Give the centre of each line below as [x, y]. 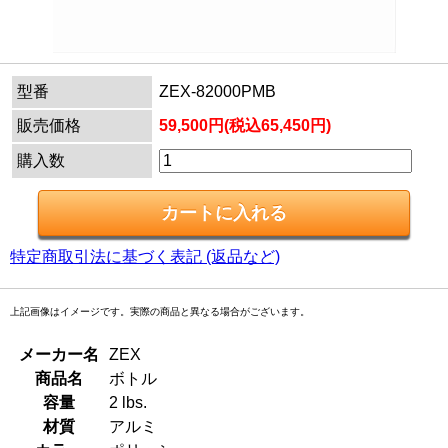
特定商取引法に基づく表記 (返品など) [145, 257]
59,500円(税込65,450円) [245, 126]
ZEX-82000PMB [217, 92]
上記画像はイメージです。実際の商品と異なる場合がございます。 [160, 312]
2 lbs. [136, 403]
